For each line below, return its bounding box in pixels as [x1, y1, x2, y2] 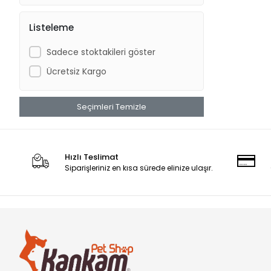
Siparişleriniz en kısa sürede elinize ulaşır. [65, 163, 214, 173]
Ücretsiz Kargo [46, 65, 106, 77]
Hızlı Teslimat [65, 151, 119, 163]
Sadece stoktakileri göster [46, 45, 155, 58]
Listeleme [29, 21, 74, 34]
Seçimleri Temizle [77, 101, 146, 113]
